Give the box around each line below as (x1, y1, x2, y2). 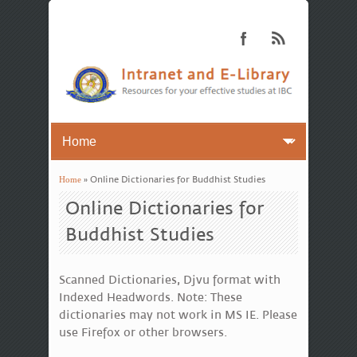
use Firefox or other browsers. (58, 325, 227, 339)
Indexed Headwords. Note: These (58, 290, 242, 304)
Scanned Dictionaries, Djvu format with (58, 273, 280, 287)
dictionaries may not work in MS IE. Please (58, 308, 297, 322)
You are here (58, 184, 154, 207)
